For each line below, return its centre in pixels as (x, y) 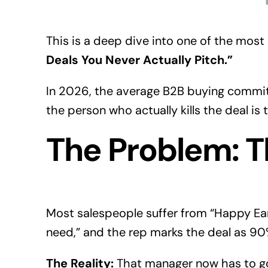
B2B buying (193, 91)
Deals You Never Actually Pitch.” (139, 60)
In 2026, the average (104, 91)
